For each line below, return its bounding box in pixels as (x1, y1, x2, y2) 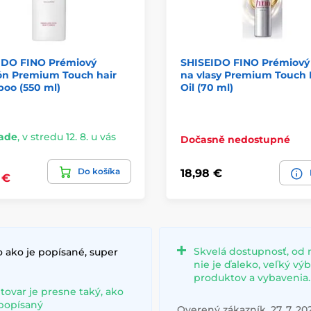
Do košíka (78, 166, 120, 177)
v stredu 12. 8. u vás (22, 131, 116, 144)
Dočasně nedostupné (180, 133, 290, 146)
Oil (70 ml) (180, 81, 233, 94)
